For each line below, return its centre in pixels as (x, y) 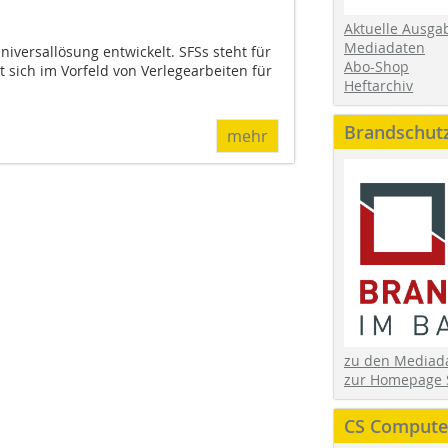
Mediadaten (384, 47)
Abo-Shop (376, 66)
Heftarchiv (378, 85)
